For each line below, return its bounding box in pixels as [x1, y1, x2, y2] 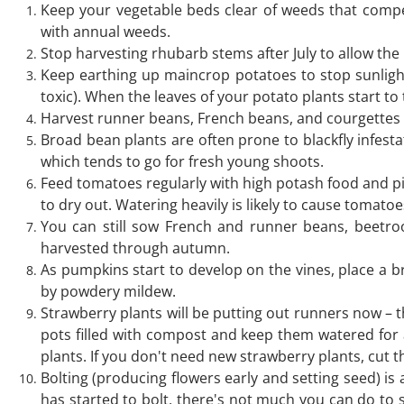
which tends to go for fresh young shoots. [41, 151, 324, 171]
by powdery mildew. [41, 281, 176, 301]
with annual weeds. [41, 22, 170, 41]
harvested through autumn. [41, 238, 234, 258]
